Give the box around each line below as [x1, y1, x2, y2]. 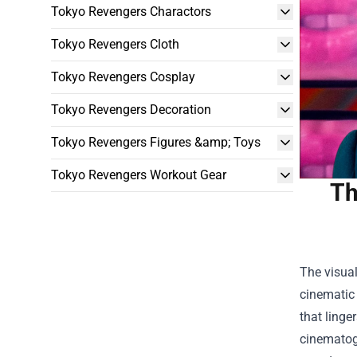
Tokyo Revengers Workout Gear [51, 167, 226, 182]
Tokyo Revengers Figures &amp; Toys [51, 135, 261, 150]
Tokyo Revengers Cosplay [51, 69, 195, 84]
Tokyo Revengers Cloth [51, 37, 179, 52]
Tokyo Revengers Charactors [51, 4, 211, 19]
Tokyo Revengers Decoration [51, 102, 211, 117]
